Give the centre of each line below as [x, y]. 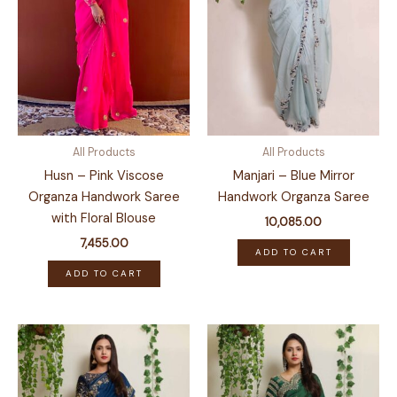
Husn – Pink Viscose [104, 175]
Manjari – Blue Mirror [293, 175]
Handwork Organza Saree [293, 197]
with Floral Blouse [104, 218]
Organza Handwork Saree [104, 197]
